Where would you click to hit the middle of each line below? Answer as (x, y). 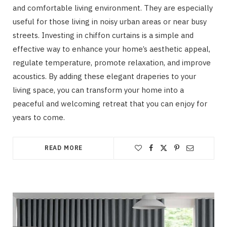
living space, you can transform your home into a (98, 90)
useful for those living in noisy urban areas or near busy (110, 22)
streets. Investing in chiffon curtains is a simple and (103, 35)
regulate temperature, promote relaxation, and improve (112, 63)
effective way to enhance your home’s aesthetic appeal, (111, 49)
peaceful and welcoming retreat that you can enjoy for (110, 104)
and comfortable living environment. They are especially (113, 8)
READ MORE (64, 148)
